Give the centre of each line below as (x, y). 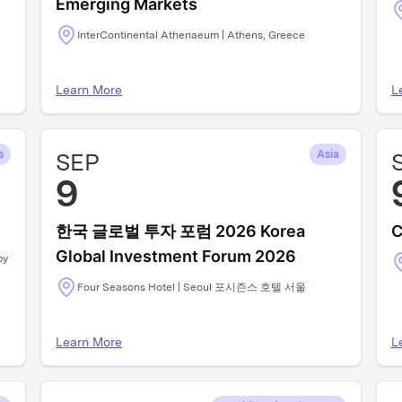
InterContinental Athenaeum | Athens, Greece (192, 35)
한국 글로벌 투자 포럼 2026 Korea (181, 231)
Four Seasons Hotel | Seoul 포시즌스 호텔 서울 (192, 287)
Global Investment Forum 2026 (176, 256)
